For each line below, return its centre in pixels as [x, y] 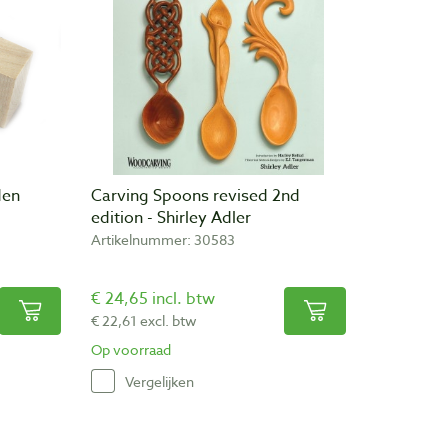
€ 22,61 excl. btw [144, 321]
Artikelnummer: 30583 [163, 240]
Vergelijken [159, 381]
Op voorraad [131, 350]
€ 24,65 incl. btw [153, 299]
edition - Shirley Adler [171, 218]
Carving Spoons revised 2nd [195, 196]
